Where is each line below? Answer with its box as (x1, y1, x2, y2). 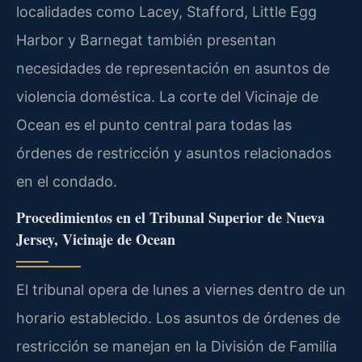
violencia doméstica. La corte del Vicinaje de (16, 87, 318, 105)
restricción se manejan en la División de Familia (16, 337, 337, 355)
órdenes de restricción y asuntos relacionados (16, 144, 331, 162)
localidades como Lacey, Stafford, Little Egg (16, 2, 317, 20)
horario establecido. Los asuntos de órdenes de (16, 309, 340, 326)
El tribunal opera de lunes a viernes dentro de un (16, 280, 346, 298)
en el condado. (16, 172, 117, 190)
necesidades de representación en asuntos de (16, 59, 330, 77)
